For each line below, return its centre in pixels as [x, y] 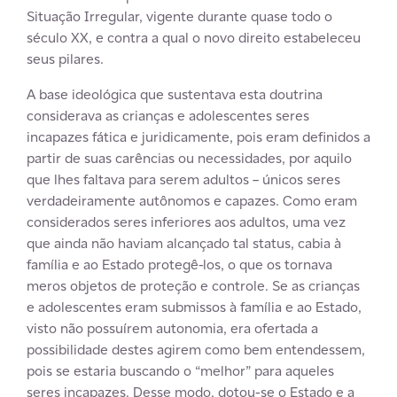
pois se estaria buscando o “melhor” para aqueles [180, 371]
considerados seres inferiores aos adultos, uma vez [186, 222]
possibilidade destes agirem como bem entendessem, [196, 350]
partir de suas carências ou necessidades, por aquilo [189, 158]
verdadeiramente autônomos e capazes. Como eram [192, 201]
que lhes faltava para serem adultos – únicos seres [183, 179]
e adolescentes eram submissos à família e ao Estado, [194, 307]
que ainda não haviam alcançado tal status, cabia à [184, 243]
